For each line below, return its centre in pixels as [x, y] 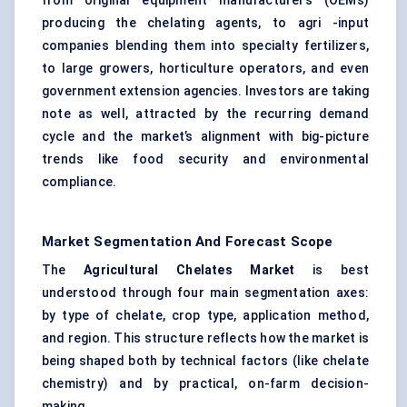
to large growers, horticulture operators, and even [205, 69]
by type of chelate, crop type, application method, [205, 316]
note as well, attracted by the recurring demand [205, 114]
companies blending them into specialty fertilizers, [205, 46]
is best [332, 270]
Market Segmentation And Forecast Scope [188, 242]
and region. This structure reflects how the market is [205, 338]
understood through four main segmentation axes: [205, 293]
